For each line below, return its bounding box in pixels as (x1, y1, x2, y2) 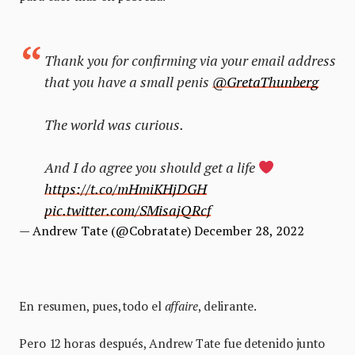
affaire (164, 298, 198, 315)
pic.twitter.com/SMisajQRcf (44, 200, 211, 220)
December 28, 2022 (194, 222, 304, 240)
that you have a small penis (44, 72, 212, 92)
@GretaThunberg (212, 72, 319, 92)
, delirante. (197, 298, 257, 315)
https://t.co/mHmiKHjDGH (44, 179, 207, 199)
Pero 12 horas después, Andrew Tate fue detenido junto (19, 335, 326, 352)
